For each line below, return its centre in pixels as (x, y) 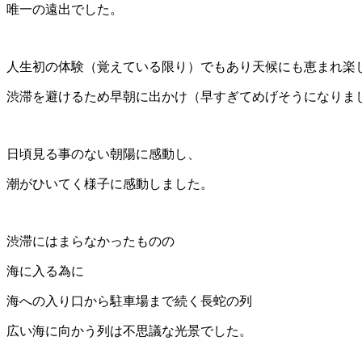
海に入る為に (45, 271)
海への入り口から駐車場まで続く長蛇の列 (129, 301)
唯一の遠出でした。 (65, 10)
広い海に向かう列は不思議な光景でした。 (129, 331)
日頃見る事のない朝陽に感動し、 (103, 154)
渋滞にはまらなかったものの (90, 242)
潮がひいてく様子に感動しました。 (110, 184)
